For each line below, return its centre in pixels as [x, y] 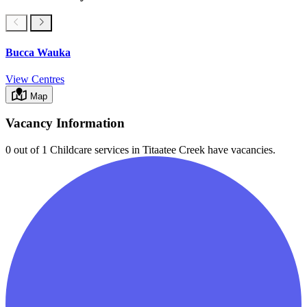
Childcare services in [95, 150]
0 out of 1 [26, 150]
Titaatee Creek [174, 150]
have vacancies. [240, 150]
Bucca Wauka [38, 52]
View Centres [35, 79]
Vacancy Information [65, 123]
